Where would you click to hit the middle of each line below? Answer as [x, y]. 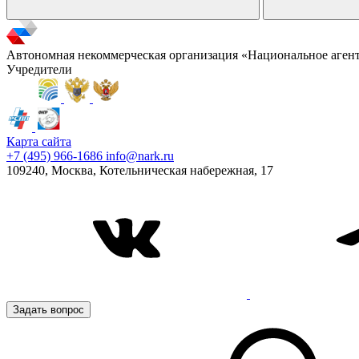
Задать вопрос [48, 310]
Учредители [39, 69]
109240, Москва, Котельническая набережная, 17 [140, 170]
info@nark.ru [140, 156]
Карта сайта [39, 141]
